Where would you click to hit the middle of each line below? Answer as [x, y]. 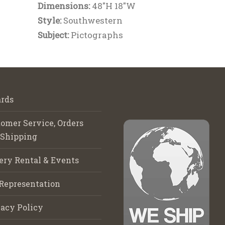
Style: [50, 20]
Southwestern [93, 20]
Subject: [54, 35]
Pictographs [97, 35]
